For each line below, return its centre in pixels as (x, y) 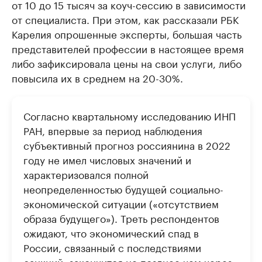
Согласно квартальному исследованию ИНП (130, 116)
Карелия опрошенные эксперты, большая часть (127, 34)
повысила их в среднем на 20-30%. (97, 77)
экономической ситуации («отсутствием (121, 203)
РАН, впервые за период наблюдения (113, 130)
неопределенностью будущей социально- (123, 189)
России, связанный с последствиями (112, 247)
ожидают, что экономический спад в (111, 232)
